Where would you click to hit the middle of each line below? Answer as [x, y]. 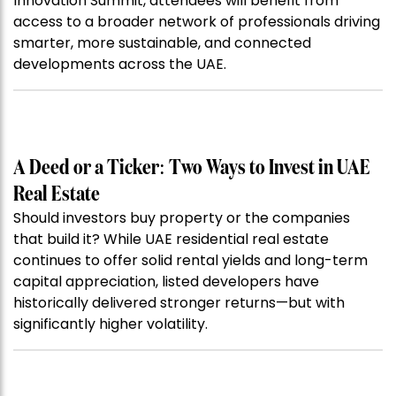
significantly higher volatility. [110, 324]
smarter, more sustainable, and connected [162, 43]
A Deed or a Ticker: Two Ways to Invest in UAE [192, 168]
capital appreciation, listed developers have [166, 282]
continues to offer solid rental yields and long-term [190, 261]
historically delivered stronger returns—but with [179, 303]
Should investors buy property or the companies [182, 218]
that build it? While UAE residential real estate [171, 240]
